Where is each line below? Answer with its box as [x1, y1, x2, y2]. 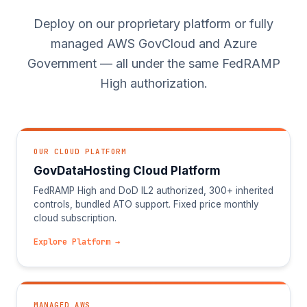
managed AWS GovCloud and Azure [50, 36, 257, 51]
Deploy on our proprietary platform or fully [34, 16, 273, 31]
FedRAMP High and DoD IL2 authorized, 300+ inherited [34, 185, 273, 196]
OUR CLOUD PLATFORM [34, 147, 126, 156]
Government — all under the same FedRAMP [27, 56, 280, 71]
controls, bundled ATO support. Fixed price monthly [34, 199, 259, 210]
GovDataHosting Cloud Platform [34, 164, 221, 177]
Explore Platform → [34, 236, 120, 247]
